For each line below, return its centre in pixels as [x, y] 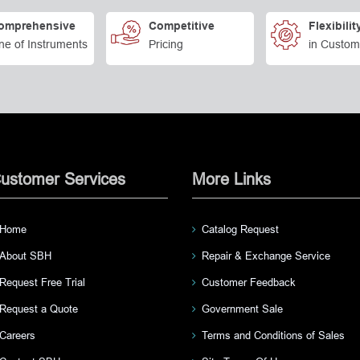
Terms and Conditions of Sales [273, 335]
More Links [231, 179]
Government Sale [242, 309]
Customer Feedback [249, 282]
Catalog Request [240, 229]
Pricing [166, 44]
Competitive [182, 27]
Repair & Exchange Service [266, 256]
